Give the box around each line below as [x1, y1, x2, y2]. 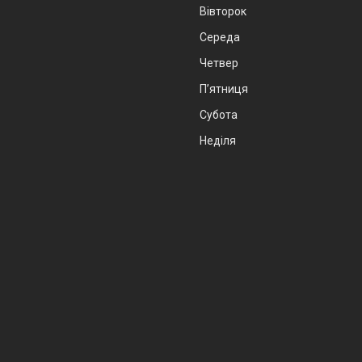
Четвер [200, 57, 238, 70]
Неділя [200, 134, 236, 148]
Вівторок [200, 5, 246, 19]
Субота [200, 108, 238, 122]
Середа [200, 31, 240, 44]
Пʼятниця [200, 82, 248, 96]
